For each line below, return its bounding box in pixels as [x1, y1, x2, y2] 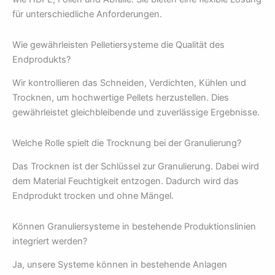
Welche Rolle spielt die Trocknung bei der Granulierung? [12, 137, 241, 149]
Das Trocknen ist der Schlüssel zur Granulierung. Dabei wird [12, 161, 259, 172]
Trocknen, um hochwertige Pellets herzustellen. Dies [12, 92, 229, 104]
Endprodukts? [12, 53, 71, 65]
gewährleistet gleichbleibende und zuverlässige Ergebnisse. [12, 107, 260, 118]
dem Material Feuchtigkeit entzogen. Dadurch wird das [12, 176, 239, 187]
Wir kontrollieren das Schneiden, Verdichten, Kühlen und [12, 77, 246, 89]
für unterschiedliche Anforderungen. [12, 9, 162, 20]
